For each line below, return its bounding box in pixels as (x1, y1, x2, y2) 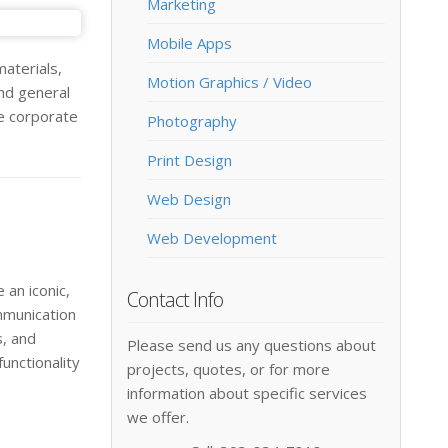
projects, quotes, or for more (127, 359, 330, 380)
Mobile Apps (147, 33, 232, 54)
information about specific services (127, 383, 367, 404)
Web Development (147, 228, 277, 249)
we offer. (127, 407, 189, 428)
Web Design (147, 189, 231, 210)
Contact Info (127, 286, 223, 314)
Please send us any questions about (127, 335, 376, 356)
